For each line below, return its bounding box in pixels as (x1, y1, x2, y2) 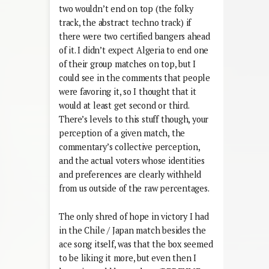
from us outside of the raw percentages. (59, 182, 210, 194)
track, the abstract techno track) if (59, 16, 192, 28)
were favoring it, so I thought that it (59, 85, 196, 97)
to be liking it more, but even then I (59, 252, 197, 264)
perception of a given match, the (59, 127, 186, 139)
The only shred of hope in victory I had (59, 210, 209, 222)
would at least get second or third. (59, 99, 189, 111)
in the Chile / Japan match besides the (59, 224, 206, 236)
